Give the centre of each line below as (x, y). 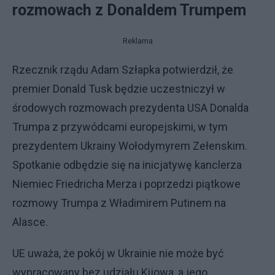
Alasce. (30, 222)
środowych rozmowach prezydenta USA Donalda (130, 108)
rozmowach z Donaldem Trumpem (131, 10)
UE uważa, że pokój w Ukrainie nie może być (118, 253)
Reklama (137, 41)
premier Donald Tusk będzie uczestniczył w (119, 89)
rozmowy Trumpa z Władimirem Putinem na (119, 203)
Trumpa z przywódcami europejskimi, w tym (120, 127)
